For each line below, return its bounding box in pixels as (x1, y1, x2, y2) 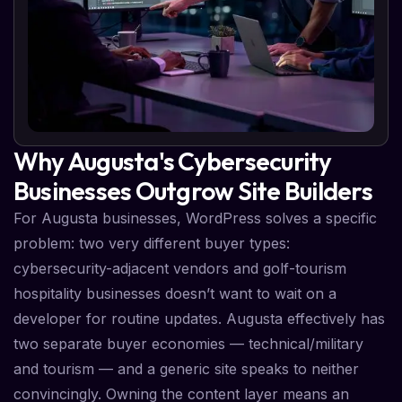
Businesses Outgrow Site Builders (13, 175, 372, 207)
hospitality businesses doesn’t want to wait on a (13, 284, 336, 303)
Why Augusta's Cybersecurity (13, 145, 332, 178)
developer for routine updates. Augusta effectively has (13, 310, 385, 328)
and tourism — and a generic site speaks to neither (13, 360, 359, 379)
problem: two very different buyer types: (13, 234, 290, 253)
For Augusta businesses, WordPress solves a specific (13, 209, 377, 228)
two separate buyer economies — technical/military (13, 335, 363, 354)
